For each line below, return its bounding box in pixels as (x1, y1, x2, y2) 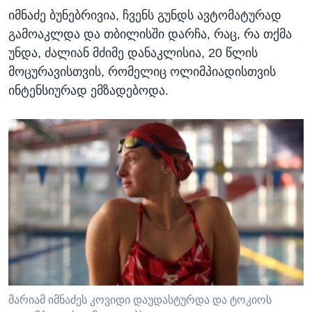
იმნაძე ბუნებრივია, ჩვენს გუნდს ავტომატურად (8, 8, 281, 23)
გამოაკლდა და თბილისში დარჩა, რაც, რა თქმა (8, 27, 292, 42)
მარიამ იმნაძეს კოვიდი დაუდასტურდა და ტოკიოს (8, 294, 272, 306)
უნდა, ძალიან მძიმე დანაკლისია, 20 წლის (8, 46, 258, 61)
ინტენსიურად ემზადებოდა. (8, 84, 169, 98)
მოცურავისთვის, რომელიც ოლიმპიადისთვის (8, 65, 276, 79)
